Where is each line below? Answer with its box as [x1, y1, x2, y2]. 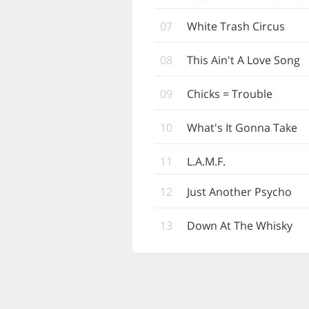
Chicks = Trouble [187, 86, 272, 101]
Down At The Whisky [187, 218, 292, 233]
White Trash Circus [187, 19, 285, 34]
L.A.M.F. [187, 154, 226, 169]
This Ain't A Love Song [187, 52, 300, 68]
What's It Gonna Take [187, 120, 297, 135]
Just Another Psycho [187, 184, 292, 199]
